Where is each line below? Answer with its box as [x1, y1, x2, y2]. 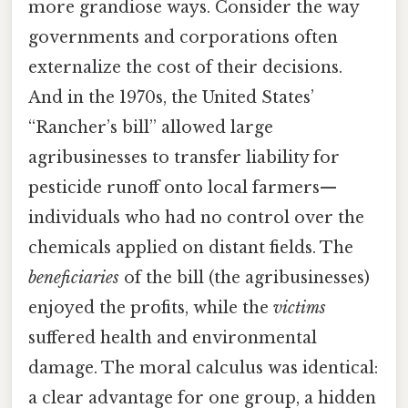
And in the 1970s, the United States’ [28, 87, 314, 107]
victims [273, 297, 326, 318]
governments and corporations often [28, 26, 338, 47]
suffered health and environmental [28, 327, 317, 348]
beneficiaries [28, 267, 119, 288]
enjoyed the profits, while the [28, 297, 273, 318]
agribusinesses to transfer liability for [28, 147, 340, 168]
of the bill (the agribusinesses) [119, 267, 370, 288]
